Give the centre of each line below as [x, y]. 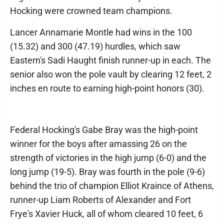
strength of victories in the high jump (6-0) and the [108, 158]
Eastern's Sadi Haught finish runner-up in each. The [110, 60]
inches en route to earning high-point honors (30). [107, 88]
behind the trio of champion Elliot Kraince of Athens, [112, 186]
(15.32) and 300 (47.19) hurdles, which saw [95, 46]
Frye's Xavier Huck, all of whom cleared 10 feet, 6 [106, 214]
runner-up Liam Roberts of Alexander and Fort [100, 200]
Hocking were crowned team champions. [91, 11]
